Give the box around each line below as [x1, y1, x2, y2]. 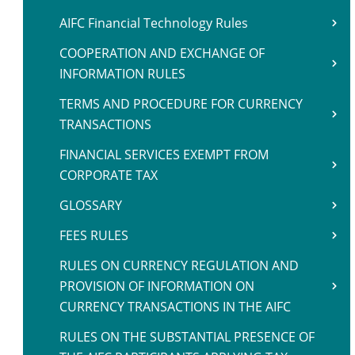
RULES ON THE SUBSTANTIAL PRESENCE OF [59, 328, 315, 345]
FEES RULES [59, 227, 128, 244]
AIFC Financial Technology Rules [59, 14, 248, 32]
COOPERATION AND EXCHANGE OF [59, 44, 265, 62]
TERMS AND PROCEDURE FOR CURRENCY [59, 95, 303, 113]
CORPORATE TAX [59, 166, 158, 184]
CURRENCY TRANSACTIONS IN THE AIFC [59, 298, 291, 315]
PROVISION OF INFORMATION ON [59, 277, 254, 295]
